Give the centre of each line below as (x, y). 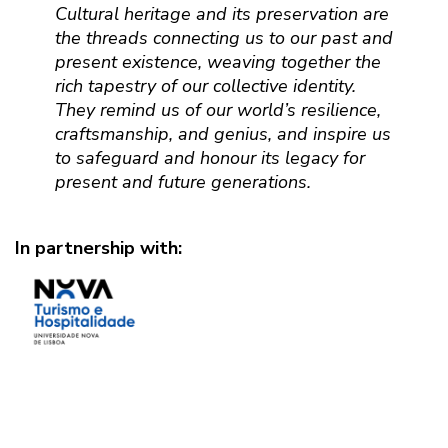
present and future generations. (183, 182)
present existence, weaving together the (218, 62)
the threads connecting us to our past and (224, 38)
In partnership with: (98, 248)
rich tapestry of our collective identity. (205, 86)
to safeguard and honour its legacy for (210, 158)
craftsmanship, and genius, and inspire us (223, 134)
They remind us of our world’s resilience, (218, 110)
